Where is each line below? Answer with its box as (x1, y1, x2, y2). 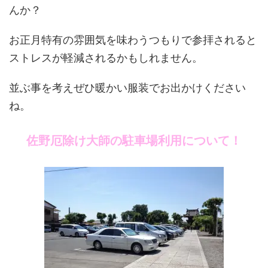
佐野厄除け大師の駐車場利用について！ (26, 134, 242, 148)
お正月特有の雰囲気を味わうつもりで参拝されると (9, 33, 257, 47)
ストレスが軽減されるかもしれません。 (9, 51, 203, 65)
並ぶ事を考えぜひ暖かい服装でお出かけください (9, 81, 246, 95)
